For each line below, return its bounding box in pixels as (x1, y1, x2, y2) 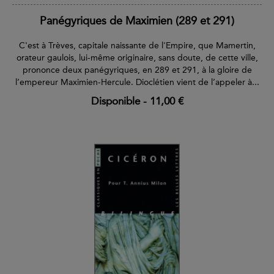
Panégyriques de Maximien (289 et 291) (40, 13, 234, 28)
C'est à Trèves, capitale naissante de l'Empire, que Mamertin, (18, 40, 256, 51)
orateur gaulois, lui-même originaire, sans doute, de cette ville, (16, 52, 258, 63)
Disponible (91, 94, 140, 107)
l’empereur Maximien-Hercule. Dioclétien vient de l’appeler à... (15, 76, 259, 87)
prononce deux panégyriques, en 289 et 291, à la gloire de (22, 64, 252, 75)
